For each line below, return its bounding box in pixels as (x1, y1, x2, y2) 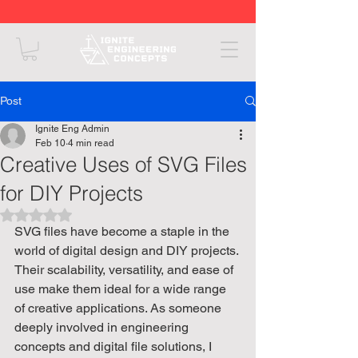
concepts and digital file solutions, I (14, 338, 215, 354)
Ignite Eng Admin (35, 122, 109, 134)
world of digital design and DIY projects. (14, 242, 241, 258)
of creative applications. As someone (14, 300, 225, 316)
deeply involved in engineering (14, 319, 192, 335)
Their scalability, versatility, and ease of (14, 261, 237, 277)
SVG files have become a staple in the (14, 223, 233, 239)
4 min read (68, 137, 114, 149)
